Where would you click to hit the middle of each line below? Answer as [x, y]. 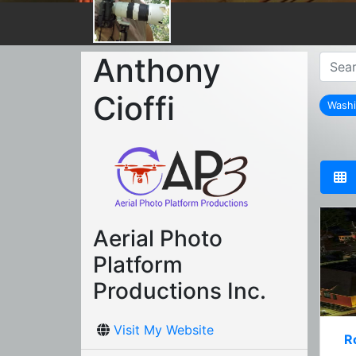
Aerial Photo [158, 238]
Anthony [157, 70]
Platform [138, 264]
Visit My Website [164, 329]
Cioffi [134, 108]
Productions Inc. [180, 290]
